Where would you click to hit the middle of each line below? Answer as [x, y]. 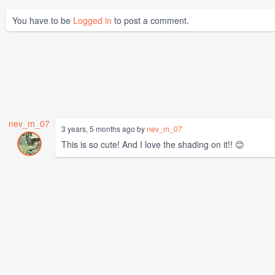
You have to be [43, 21]
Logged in [92, 21]
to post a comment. [150, 21]
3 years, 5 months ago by [104, 129]
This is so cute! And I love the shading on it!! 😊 [153, 145]
